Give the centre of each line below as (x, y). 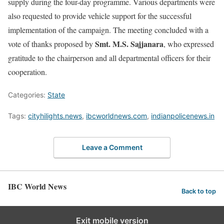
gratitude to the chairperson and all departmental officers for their (109, 58)
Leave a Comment (112, 147)
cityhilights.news (55, 116)
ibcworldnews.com (116, 116)
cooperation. (27, 72)
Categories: (28, 95)
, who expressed (189, 44)
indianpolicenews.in (183, 116)
